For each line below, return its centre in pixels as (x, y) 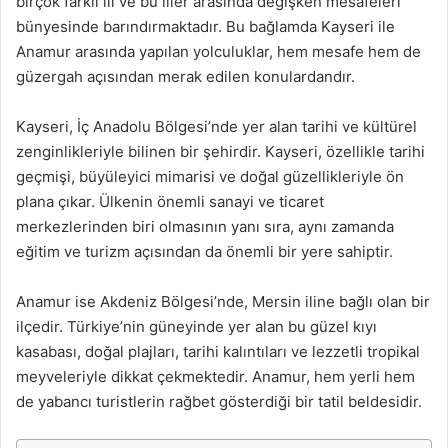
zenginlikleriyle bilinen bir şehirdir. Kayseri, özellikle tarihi (220, 151)
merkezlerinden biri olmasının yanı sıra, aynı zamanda (205, 226)
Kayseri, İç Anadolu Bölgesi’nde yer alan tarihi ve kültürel (216, 126)
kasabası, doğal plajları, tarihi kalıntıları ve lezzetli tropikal (218, 351)
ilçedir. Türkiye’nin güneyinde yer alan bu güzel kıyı (196, 326)
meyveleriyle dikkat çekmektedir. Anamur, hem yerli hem (215, 376)
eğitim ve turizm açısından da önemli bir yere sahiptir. (204, 251)
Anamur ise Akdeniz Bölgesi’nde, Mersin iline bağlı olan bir (223, 301)
